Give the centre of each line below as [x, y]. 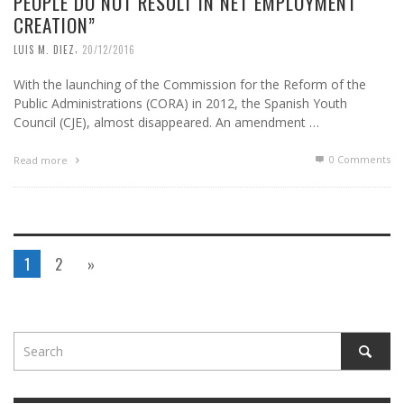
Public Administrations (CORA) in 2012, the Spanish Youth [180, 103]
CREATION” [55, 24]
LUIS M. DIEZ [44, 49]
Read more [42, 160]
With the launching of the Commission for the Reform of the [190, 84]
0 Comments [358, 159]
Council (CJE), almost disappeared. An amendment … [166, 122]
